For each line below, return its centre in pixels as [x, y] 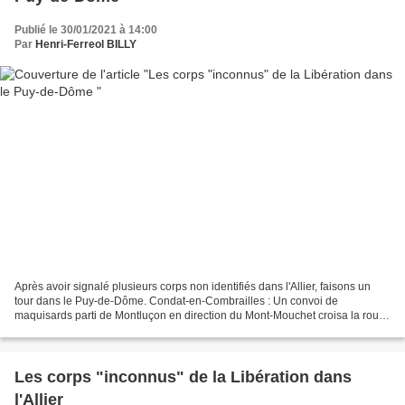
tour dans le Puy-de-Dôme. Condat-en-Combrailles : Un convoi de [176, 301]
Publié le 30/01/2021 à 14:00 [86, 30]
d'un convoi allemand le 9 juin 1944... [106, 330]
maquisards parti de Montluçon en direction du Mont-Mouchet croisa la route [201, 315]
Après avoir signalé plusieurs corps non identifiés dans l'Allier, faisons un [193, 286]
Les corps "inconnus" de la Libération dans [183, 377]
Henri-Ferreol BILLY [86, 45]
